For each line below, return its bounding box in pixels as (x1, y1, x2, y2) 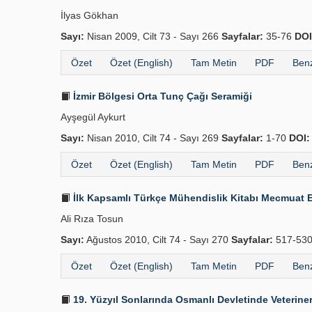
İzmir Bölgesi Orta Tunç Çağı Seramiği (70, 91, 252, 102)
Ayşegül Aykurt (61, 111, 125, 123)
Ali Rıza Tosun (61, 213, 123, 224)
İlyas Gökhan (61, 10, 118, 21)
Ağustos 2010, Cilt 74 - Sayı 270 (84, 234, 231, 245)
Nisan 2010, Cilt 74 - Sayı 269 (84, 132, 221, 143)
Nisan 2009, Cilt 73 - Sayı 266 (84, 31, 221, 42)
